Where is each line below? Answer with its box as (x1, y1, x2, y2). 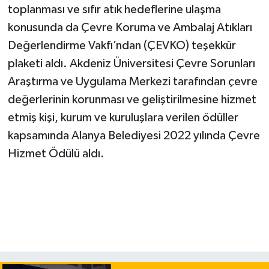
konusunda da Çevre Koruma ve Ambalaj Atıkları (7, 22, 252, 34)
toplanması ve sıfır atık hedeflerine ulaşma (7, 4, 221, 16)
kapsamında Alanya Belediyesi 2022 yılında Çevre (7, 130, 260, 142)
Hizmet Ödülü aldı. (7, 148, 104, 160)
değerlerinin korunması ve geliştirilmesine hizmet (7, 94, 256, 106)
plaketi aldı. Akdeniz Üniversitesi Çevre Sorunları (7, 58, 255, 70)
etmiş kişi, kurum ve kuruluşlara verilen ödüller (7, 112, 238, 124)
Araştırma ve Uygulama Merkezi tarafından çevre (7, 76, 258, 88)
